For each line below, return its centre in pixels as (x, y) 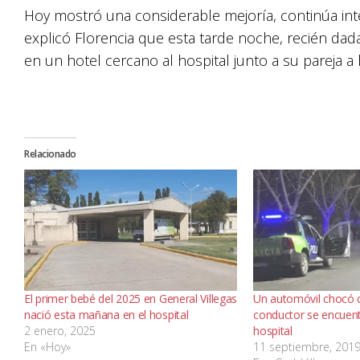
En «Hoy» (47, 347)
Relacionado (50, 154)
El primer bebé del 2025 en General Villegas (131, 299)
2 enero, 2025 (60, 331)
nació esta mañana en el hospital (106, 315)
